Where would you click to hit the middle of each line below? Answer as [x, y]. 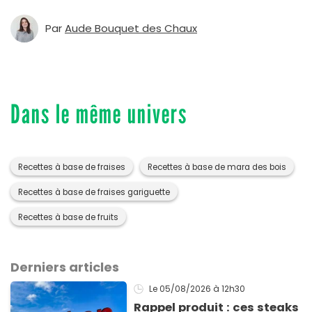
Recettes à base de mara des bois [217, 167]
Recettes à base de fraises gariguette [94, 192]
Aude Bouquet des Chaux [131, 28]
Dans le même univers [99, 114]
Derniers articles [65, 267]
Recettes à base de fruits [68, 217]
